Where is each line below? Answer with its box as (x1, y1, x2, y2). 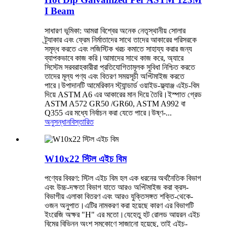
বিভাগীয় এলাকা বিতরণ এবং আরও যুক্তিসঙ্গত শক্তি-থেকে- (45, 192, 193, 201)
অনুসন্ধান (45, 117, 70, 126)
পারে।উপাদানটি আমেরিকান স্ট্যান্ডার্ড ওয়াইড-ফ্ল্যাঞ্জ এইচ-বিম (45, 81, 199, 90)
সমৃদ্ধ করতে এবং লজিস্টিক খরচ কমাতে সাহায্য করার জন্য (45, 44, 192, 53)
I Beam (45, 6, 74, 17)
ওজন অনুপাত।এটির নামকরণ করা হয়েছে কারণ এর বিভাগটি (45, 201, 194, 210)
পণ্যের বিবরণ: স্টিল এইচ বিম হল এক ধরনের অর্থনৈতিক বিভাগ (45, 174, 201, 183)
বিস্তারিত (70, 117, 94, 126)
